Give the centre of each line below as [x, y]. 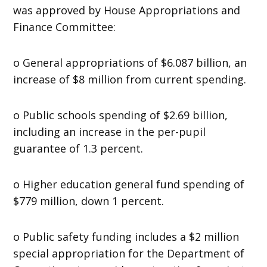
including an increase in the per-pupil [110, 131]
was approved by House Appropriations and [127, 10]
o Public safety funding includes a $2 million [126, 236]
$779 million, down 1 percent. [89, 201]
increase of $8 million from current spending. [130, 79]
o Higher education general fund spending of [129, 184]
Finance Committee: [65, 27]
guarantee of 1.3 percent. [78, 148]
